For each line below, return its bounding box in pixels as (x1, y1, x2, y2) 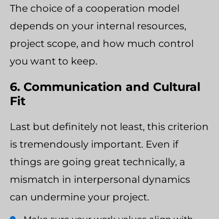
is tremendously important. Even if (10, 138, 178, 150)
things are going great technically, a (10, 155, 185, 168)
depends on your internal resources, (10, 20, 186, 32)
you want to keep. (10, 55, 97, 67)
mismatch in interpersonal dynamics (10, 173, 190, 185)
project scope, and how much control (10, 37, 194, 49)
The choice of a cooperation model (10, 2, 179, 14)
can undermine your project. (10, 191, 149, 203)
